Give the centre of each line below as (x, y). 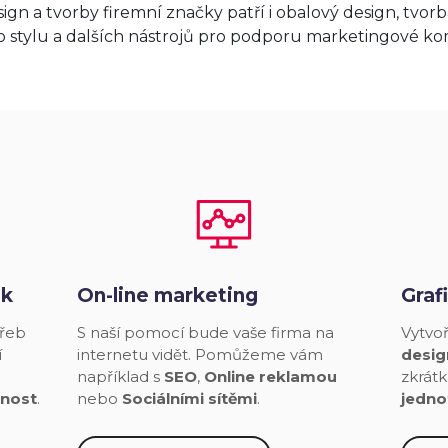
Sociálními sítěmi (190, 399)
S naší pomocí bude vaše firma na (206, 333)
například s (121, 377)
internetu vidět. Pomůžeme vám (200, 355)
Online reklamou (271, 377)
